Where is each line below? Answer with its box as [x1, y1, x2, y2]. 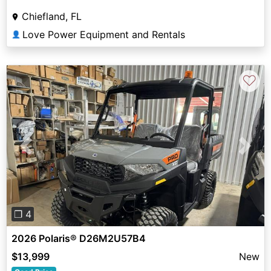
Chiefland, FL [22, 10, 82, 22]
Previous [25, 146, 65, 159]
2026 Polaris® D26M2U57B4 [11, 232, 146, 244]
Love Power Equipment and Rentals [22, 28, 185, 41]
